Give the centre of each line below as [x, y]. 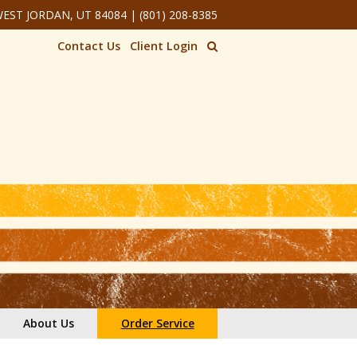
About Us [48, 323]
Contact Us [89, 46]
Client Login [164, 46]
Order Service [157, 323]
